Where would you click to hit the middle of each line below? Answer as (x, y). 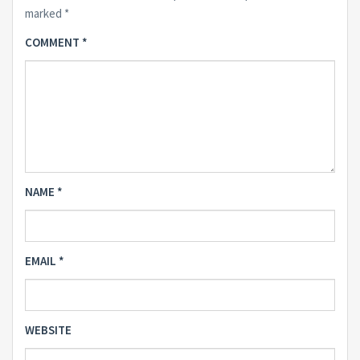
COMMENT (53, 42)
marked (45, 13)
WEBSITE (48, 329)
